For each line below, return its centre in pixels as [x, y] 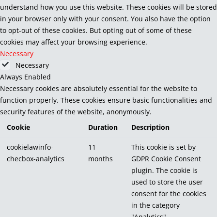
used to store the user [167, 182]
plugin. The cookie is [164, 170]
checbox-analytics [36, 158]
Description [150, 127]
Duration [103, 127]
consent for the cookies [169, 193]
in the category [155, 205]
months [101, 158]
